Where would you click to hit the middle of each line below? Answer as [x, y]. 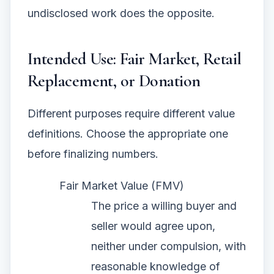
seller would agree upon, [153, 226]
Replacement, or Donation [114, 80]
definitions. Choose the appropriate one [128, 133]
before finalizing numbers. [93, 154]
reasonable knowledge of [156, 266]
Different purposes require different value [131, 113]
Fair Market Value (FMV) [122, 185]
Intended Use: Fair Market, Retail [135, 58]
